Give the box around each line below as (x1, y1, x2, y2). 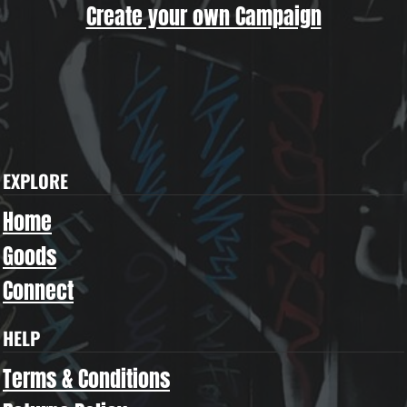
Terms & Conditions (3, 362, 170, 395)
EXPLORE (3, 167, 68, 194)
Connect (3, 274, 74, 307)
